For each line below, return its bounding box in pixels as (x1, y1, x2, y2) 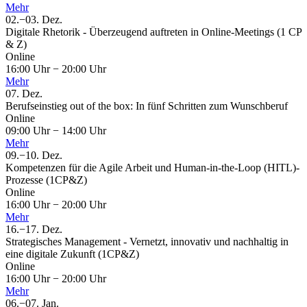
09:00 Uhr (5, 125, 53, 137)
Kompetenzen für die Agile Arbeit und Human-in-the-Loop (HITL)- (5, 162, 299, 174)
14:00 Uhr (59, 125, 106, 137)
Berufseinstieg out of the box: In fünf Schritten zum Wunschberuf (5, 100, 288, 112)
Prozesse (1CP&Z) (5, 174, 87, 186)
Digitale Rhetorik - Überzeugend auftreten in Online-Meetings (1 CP (5, 26, 302, 38)
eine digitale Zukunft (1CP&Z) (5, 248, 139, 260)
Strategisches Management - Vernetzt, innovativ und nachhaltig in (5, 236, 288, 248)
